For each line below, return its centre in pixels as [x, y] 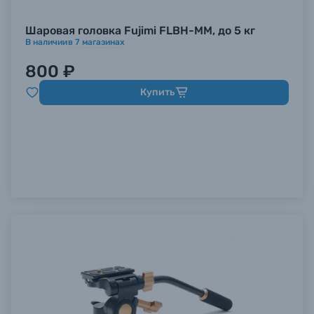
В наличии [46, 42]
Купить [157, 92]
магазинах [102, 42]
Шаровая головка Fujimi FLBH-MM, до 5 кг [140, 30]
